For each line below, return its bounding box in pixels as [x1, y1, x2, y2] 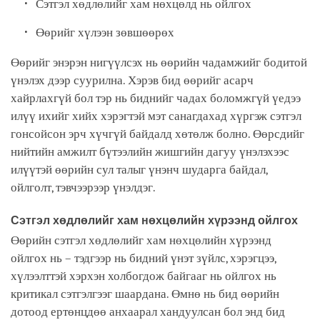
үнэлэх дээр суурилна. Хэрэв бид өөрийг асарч [11, 73, 254, 87]
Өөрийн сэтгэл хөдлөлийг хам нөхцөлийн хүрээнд [11, 234, 271, 248]
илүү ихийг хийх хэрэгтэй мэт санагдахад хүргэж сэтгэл [11, 109, 301, 123]
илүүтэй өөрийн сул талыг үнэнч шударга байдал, [11, 162, 267, 176]
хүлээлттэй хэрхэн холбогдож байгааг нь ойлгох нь [11, 269, 276, 284]
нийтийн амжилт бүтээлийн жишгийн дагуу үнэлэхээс [11, 144, 289, 159]
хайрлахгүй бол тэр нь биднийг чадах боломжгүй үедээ [11, 91, 301, 105]
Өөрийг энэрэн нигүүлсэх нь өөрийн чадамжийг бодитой [11, 55, 307, 69]
